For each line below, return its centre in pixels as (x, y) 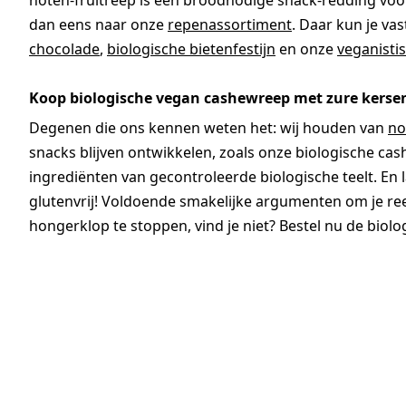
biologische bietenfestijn (191, 49)
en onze (306, 49)
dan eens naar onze (98, 25)
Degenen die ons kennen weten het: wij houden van (208, 128)
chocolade (64, 49)
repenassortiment (230, 25)
